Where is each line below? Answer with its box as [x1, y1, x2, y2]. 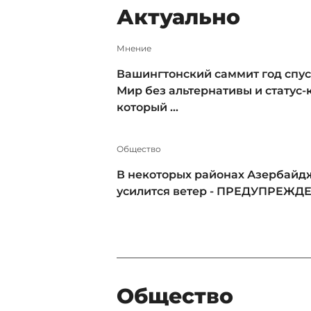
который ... [117, 100, 178, 114]
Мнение [117, 43, 151, 53]
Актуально [117, 4, 240, 30]
